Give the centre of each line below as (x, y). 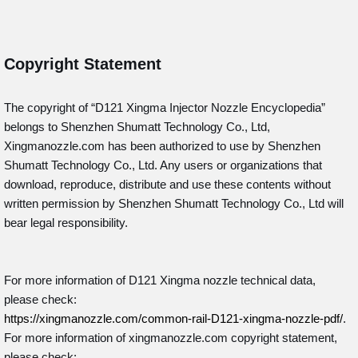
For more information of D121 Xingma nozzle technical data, (160, 280)
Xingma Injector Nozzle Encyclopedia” (226, 107)
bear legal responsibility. (66, 223)
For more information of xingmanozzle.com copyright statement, (171, 338)
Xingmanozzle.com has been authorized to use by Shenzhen (162, 146)
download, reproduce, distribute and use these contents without (167, 184)
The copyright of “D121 (64, 107)
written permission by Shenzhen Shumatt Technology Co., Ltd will (174, 203)
